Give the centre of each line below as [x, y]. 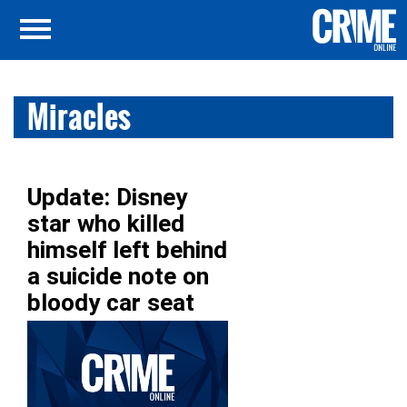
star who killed [106, 223]
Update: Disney [107, 197]
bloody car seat [111, 303]
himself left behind [127, 250]
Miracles [79, 117]
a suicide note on [118, 276]
